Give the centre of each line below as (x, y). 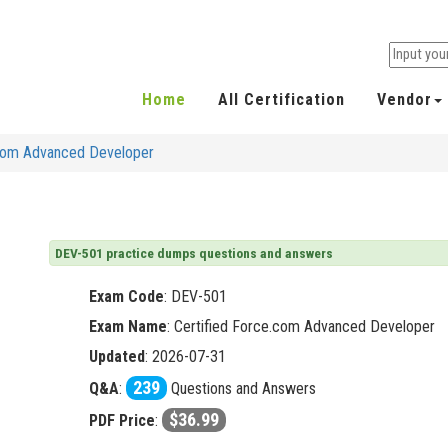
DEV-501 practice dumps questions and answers (194, 253)
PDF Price (122, 421)
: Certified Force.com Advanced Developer (301, 327)
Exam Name (128, 327)
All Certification (281, 100)
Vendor (404, 100)
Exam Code (126, 297)
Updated (117, 357)
